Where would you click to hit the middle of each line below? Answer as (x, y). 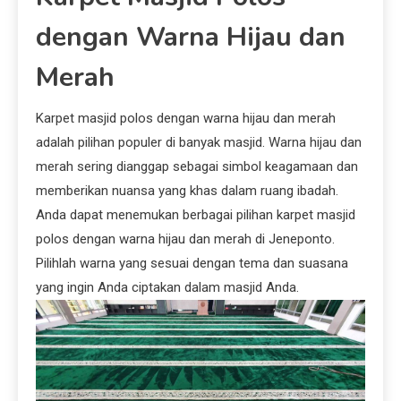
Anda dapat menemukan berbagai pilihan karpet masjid (196, 215)
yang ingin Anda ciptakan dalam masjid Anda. (167, 288)
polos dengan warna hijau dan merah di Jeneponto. (185, 239)
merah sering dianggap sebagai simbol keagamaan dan (197, 167)
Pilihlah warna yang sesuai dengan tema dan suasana (192, 264)
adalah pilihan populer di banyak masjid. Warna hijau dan (199, 143)
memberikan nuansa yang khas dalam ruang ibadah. (187, 191)
